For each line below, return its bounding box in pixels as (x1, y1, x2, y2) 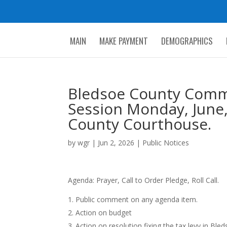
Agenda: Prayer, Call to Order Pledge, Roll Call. (68, 175, 219, 185)
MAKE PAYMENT (99, 34, 148, 47)
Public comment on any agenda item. (75, 195, 198, 204)
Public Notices (142, 138, 190, 147)
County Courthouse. (68, 113, 212, 134)
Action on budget (75, 208, 132, 217)
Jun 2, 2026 (98, 138, 135, 147)
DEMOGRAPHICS (161, 34, 213, 47)
